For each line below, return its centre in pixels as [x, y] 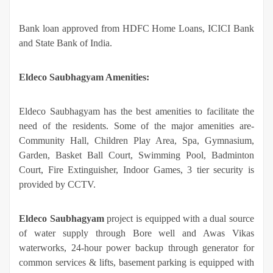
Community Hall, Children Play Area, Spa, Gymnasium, [136, 141]
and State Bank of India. [66, 43]
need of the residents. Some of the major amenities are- [136, 126]
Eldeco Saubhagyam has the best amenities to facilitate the [136, 112]
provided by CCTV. [60, 185]
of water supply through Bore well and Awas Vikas [136, 233]
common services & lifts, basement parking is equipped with [136, 263]
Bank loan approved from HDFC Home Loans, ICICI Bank [136, 29]
